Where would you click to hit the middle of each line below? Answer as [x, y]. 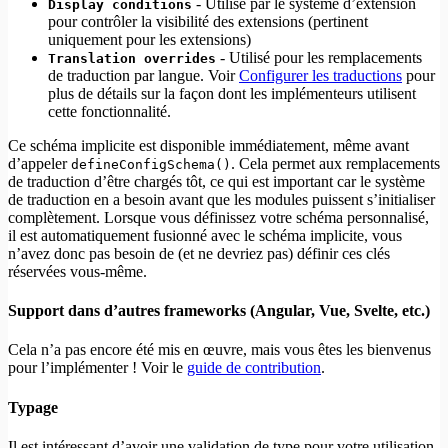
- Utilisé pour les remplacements [319, 57]
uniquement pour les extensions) [149, 39]
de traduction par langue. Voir [143, 75]
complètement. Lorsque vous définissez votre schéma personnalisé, [218, 217]
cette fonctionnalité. [109, 111]
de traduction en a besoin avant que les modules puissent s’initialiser [221, 199]
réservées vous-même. [77, 271]
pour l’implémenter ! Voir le [97, 368]
